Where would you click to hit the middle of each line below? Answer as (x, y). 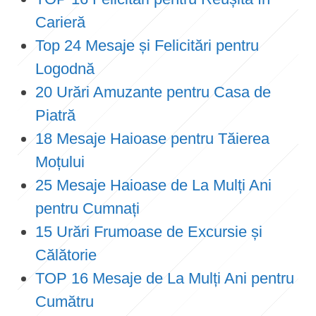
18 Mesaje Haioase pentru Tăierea (152, 139)
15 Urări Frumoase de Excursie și (149, 232)
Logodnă (65, 69)
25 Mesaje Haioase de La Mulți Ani (153, 186)
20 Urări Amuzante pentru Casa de (153, 92)
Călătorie (66, 255)
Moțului (60, 162)
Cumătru (65, 302)
